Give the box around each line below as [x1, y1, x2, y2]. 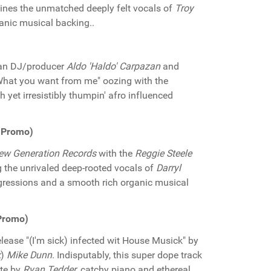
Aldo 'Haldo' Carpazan [67, 60, 160, 72]
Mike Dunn [7, 249, 52, 261]
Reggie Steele [135, 148, 192, 159]
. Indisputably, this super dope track [52, 249, 202, 261]
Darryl [156, 162, 181, 174]
